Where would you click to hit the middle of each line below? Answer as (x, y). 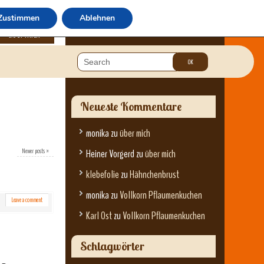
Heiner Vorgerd (110, 154)
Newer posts (34, 151)
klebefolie (103, 175)
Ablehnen (97, 18)
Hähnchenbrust (154, 175)
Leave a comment (27, 200)
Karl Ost (99, 216)
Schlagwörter (112, 246)
